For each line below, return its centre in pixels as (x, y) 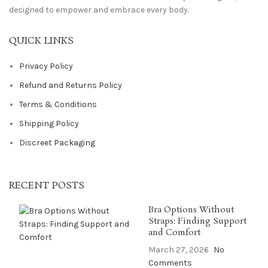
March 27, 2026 (178, 250)
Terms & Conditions (58, 104)
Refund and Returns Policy (71, 85)
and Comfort (174, 233)
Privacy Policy (46, 66)
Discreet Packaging (57, 143)
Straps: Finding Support (197, 221)
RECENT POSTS (47, 186)
